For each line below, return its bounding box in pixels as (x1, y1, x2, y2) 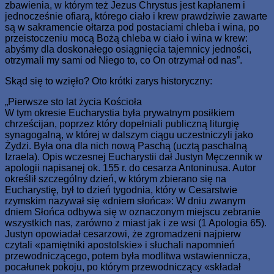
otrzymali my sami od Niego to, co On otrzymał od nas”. (5, 54, 242, 65)
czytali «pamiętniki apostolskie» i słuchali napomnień (5, 239, 235, 250)
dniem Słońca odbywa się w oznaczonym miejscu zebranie (5, 206, 261, 217)
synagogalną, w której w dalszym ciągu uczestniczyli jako (5, 129, 253, 140)
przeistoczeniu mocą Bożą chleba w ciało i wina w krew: (5, 32, 248, 43)
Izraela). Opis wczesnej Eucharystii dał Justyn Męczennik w (5, 151, 262, 162)
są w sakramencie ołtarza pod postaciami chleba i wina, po (5, 21, 259, 32)
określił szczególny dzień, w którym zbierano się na (5, 173, 226, 184)
